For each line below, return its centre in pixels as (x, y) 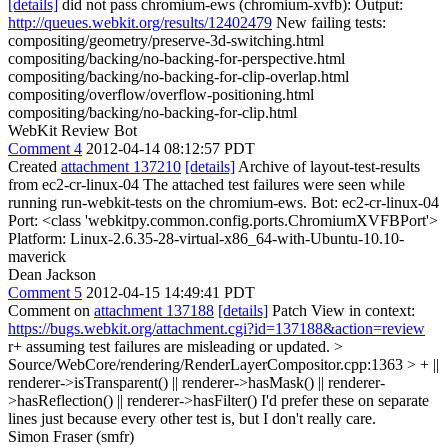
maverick (37, 256)
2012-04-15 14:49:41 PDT (170, 292)
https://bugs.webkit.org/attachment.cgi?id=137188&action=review (216, 328)
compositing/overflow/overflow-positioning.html (161, 94)
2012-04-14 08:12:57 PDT (170, 148)
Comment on (51, 310)
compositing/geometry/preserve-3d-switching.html (166, 40)
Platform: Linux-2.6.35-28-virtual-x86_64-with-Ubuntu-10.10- (206, 238)
